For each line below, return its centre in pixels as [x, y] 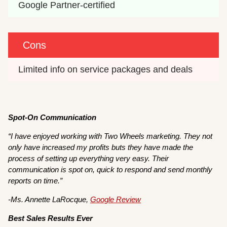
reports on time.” [36, 181]
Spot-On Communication [52, 118]
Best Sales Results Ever [51, 218]
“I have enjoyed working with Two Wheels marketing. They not [110, 136]
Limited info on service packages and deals [106, 70]
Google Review [116, 200]
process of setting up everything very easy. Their [89, 159]
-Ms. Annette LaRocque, [49, 200]
